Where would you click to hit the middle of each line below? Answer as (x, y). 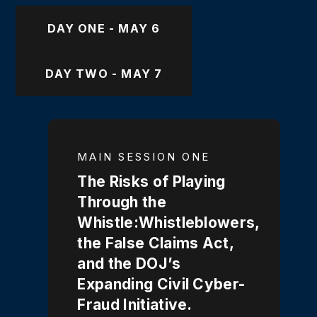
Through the (122, 202)
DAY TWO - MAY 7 (104, 73)
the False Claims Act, (156, 243)
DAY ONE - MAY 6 (104, 28)
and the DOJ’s (129, 263)
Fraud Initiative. (135, 304)
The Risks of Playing (151, 181)
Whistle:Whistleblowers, (168, 222)
